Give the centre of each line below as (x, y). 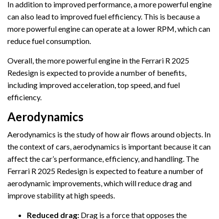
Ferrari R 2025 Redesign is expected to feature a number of (105, 171)
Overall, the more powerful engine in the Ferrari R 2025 (98, 61)
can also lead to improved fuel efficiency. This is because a (104, 17)
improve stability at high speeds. (61, 196)
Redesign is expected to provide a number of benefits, (97, 73)
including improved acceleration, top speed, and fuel (94, 85)
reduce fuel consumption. (49, 41)
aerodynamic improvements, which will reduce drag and (99, 183)
